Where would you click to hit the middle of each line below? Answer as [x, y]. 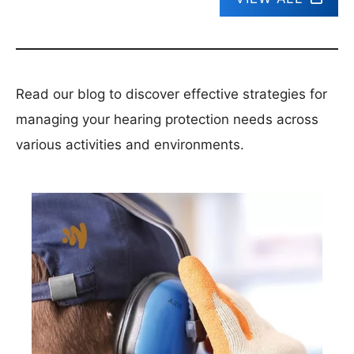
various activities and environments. [130, 144]
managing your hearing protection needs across [167, 119]
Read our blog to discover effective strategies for [171, 94]
